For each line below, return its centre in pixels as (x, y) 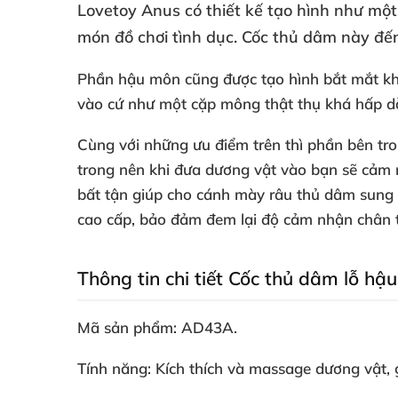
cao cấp (104, 219)
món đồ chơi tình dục (155, 37)
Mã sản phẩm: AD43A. (157, 327)
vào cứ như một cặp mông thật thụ (201, 103)
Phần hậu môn (131, 79)
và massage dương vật (307, 368)
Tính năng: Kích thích (152, 368)
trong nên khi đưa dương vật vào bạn (210, 169)
